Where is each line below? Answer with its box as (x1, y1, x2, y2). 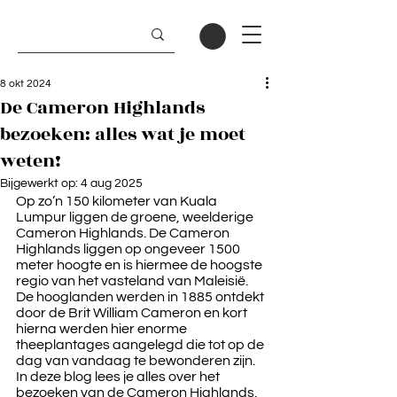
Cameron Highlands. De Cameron (16, 225, 232, 240)
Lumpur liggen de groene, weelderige (16, 209, 256, 224)
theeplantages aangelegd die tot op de (16, 337, 267, 352)
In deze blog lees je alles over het (16, 369, 222, 384)
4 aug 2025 (81, 176, 143, 190)
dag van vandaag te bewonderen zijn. (16, 353, 258, 368)
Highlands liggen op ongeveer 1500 (16, 241, 243, 256)
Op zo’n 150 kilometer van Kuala (16, 193, 220, 208)
